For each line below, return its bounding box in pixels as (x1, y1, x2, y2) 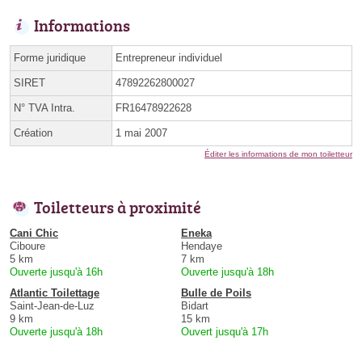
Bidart (181, 300, 208, 313)
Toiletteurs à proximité (34, 196, 201, 219)
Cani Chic (10, 227, 58, 240)
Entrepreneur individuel (116, 52, 222, 65)
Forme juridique (14, 52, 86, 65)
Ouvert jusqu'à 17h (181, 326, 268, 339)
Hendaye (181, 240, 222, 253)
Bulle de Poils (181, 287, 251, 300)
